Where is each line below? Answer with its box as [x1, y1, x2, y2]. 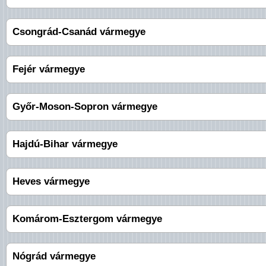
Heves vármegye [12, 176, 90, 188]
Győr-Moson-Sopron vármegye [12, 101, 157, 113]
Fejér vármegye [12, 64, 85, 75]
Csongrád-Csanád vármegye [12, 26, 145, 38]
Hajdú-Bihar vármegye [12, 138, 118, 150]
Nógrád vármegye [12, 251, 96, 262]
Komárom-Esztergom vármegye [12, 213, 162, 225]
